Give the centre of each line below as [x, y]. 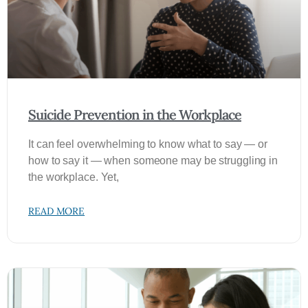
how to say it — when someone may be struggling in [153, 161]
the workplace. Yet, [74, 177]
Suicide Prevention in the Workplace [135, 114]
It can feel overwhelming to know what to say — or [148, 144]
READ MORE [57, 211]
